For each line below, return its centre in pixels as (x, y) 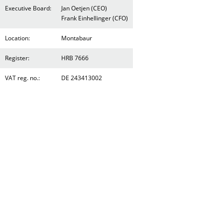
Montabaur (77, 38)
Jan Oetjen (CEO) (84, 8)
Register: (17, 58)
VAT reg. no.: (22, 78)
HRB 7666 (75, 58)
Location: (17, 38)
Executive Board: (28, 8)
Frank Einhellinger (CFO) (95, 18)
